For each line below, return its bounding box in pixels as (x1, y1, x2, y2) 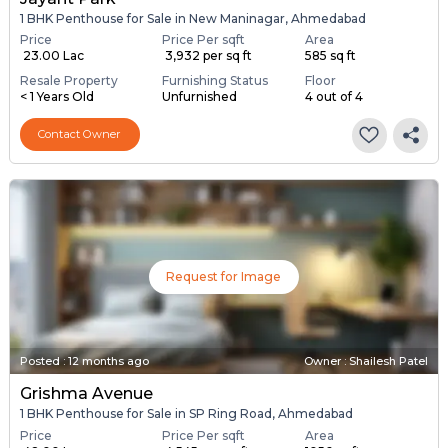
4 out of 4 (304, 88, 363, 104)
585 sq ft (304, 47, 356, 63)
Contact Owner (38, 127, 122, 142)
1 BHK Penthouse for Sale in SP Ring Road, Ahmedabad (19, 406, 353, 422)
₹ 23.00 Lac (19, 47, 84, 63)
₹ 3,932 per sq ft (162, 47, 253, 63)
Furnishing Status (162, 72, 269, 88)
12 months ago (67, 354, 149, 369)
